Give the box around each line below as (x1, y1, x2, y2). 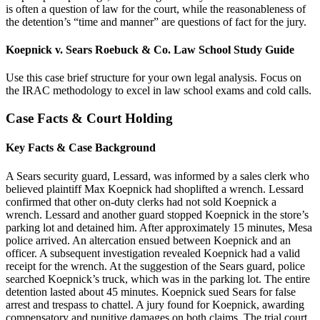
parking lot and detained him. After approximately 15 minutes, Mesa (6, 221, 312, 234)
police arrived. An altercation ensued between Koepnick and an (6, 234, 291, 246)
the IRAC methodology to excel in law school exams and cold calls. (6, 84, 311, 97)
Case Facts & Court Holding (6, 111, 173, 126)
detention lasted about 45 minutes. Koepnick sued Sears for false (6, 285, 296, 298)
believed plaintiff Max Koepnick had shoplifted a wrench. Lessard (6, 182, 304, 195)
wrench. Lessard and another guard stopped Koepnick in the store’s (6, 208, 309, 221)
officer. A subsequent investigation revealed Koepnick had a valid (6, 246, 300, 259)
